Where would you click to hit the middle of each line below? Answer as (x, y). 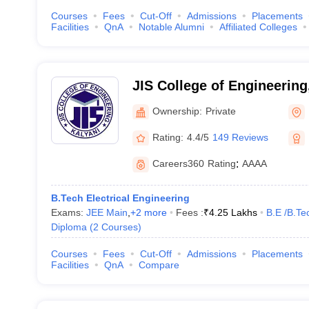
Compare (159, 265)
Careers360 (178, 163)
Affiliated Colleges (258, 27)
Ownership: (177, 111)
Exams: (68, 212)
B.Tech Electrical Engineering (120, 198)
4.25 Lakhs (233, 212)
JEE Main (107, 212)
